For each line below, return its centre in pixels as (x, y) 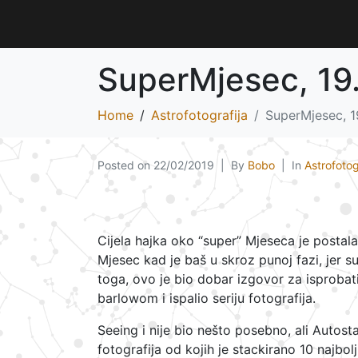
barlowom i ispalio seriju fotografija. (207, 298)
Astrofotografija (199, 115)
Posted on (125, 165)
